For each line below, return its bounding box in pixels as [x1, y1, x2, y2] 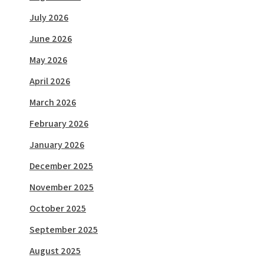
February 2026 [29, 117, 88, 130]
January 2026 [29, 138, 84, 151]
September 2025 [29, 223, 98, 236]
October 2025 [29, 202, 86, 215]
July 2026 [29, 11, 68, 24]
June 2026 [29, 32, 72, 45]
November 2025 [29, 181, 94, 194]
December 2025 [29, 160, 93, 173]
